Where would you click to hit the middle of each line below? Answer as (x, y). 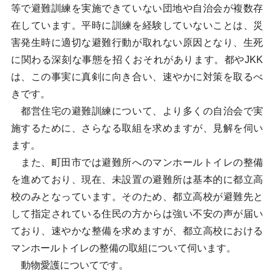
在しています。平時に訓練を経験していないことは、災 (137, 25)
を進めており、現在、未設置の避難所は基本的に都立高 (137, 180)
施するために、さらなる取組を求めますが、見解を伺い (137, 128)
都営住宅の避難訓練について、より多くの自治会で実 (137, 111)
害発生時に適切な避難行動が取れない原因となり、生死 (137, 43)
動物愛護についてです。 (69, 265)
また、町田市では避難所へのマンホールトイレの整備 (137, 162)
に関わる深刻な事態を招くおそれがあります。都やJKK (137, 60)
